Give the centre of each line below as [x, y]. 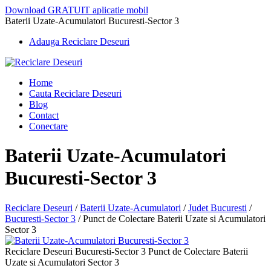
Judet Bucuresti [217, 207]
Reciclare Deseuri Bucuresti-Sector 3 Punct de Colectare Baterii [126, 251]
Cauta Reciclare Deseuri [75, 93]
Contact [44, 115]
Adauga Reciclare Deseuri [79, 41]
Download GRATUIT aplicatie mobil [77, 10]
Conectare [48, 126]
